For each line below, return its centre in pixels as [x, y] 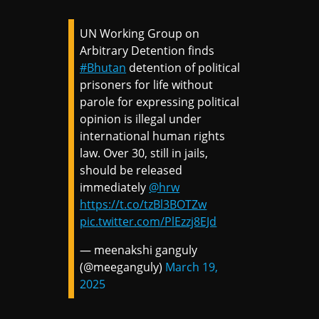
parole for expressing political [160, 101]
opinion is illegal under [141, 119]
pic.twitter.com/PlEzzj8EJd [148, 221]
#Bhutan [103, 67]
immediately [115, 187]
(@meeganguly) [123, 267]
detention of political [183, 67]
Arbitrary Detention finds [147, 50]
